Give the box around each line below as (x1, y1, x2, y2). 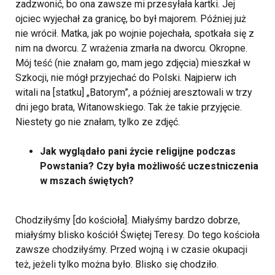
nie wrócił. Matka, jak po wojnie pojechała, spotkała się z (15, 28, 254, 39)
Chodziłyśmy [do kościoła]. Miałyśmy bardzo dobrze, (15, 214, 240, 226)
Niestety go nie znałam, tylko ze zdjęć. (15, 116, 180, 128)
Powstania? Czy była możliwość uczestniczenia (40, 160, 258, 172)
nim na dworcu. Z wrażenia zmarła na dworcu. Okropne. (15, 42, 247, 54)
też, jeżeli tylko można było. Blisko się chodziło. (15, 258, 219, 270)
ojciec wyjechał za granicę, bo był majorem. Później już (15, 13, 246, 25)
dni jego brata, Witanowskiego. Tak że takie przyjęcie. (15, 101, 242, 113)
